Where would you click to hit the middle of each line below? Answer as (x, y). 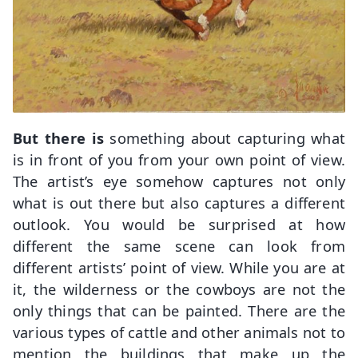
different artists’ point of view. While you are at (179, 267)
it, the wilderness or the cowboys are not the (179, 288)
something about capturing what (228, 137)
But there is (62, 137)
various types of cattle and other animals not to (179, 332)
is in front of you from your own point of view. (179, 159)
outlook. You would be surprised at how (179, 224)
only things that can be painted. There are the (179, 310)
